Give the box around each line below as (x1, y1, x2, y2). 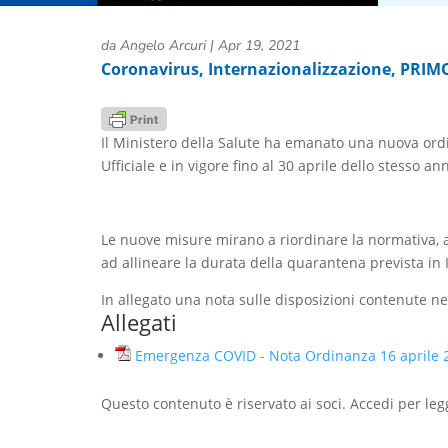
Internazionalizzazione (207, 58, 391, 80)
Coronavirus (100, 58, 199, 80)
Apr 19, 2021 (217, 36, 300, 55)
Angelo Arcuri (119, 36, 206, 55)
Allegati (100, 307, 177, 338)
